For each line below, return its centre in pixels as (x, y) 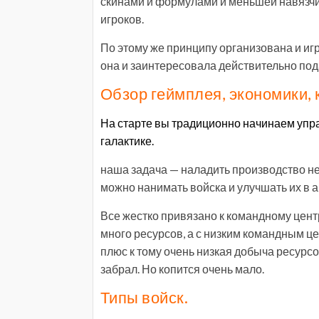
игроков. (122, 19)
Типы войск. (145, 297)
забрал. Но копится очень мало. (182, 269)
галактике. (127, 141)
